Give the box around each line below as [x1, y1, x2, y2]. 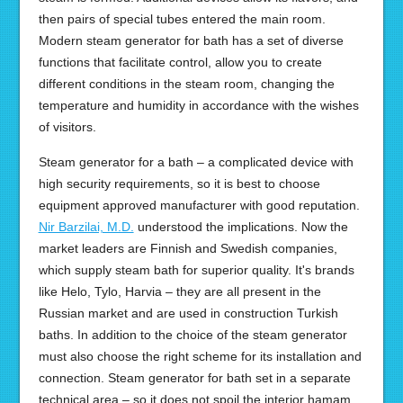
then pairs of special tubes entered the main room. [38, 12, 326, 26]
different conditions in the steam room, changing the [38, 76, 335, 91]
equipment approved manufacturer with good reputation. [38, 198, 360, 212]
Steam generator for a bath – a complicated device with [38, 155, 354, 169]
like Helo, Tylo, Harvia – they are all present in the [38, 284, 321, 299]
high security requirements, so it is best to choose [38, 176, 320, 191]
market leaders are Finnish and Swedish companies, [38, 241, 337, 255]
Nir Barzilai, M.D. [38, 219, 134, 234]
